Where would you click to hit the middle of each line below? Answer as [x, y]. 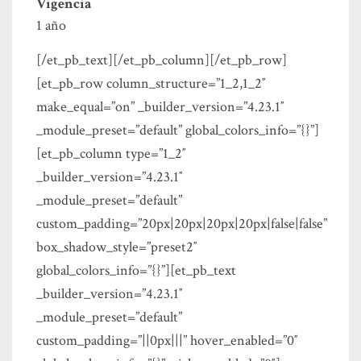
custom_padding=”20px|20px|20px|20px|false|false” [182, 224]
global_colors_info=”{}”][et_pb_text [136, 271]
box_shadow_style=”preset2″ [117, 247]
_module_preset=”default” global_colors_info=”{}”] [178, 131]
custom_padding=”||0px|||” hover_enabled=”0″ [167, 341]
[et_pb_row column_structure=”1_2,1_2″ [151, 84]
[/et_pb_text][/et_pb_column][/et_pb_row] [162, 60]
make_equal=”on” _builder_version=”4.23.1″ [160, 107]
